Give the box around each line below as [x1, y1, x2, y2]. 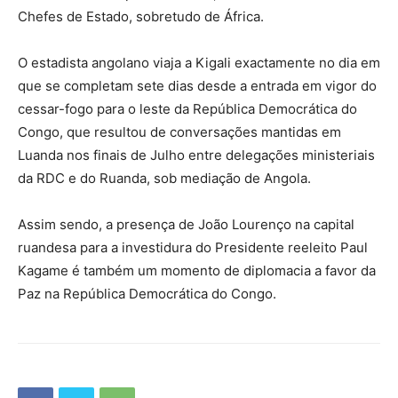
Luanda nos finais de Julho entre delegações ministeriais [18, 146, 375, 163]
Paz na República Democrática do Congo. [18, 284, 276, 302]
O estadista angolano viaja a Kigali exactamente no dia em [18, 53, 380, 71]
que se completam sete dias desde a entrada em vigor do [18, 76, 377, 94]
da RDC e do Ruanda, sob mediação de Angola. [18, 169, 311, 187]
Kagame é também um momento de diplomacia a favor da [18, 261, 376, 279]
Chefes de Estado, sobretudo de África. [18, 7, 264, 25]
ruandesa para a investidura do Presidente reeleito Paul [18, 238, 368, 256]
